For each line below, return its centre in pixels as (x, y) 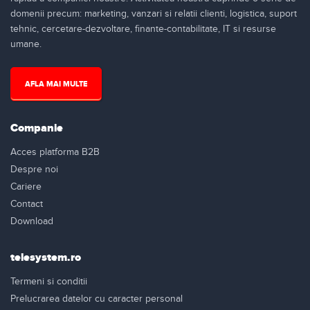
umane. (26, 44)
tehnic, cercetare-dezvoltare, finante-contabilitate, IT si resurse (143, 29)
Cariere (26, 186)
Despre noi (34, 169)
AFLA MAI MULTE (56, 84)
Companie (37, 128)
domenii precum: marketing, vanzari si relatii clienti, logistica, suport (154, 13)
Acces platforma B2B (55, 152)
